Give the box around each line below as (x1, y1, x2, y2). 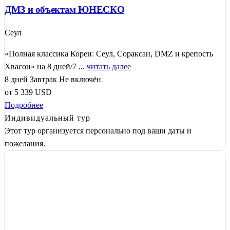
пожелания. (5, 139, 45, 148)
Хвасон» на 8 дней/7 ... (5, 62, 87, 71)
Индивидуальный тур (5, 113, 90, 123)
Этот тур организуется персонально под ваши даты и (5, 126, 191, 136)
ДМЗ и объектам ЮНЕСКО (5, 4, 125, 15)
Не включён (59, 75, 101, 84)
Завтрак (30, 75, 57, 84)
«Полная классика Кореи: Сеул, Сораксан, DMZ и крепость (5, 49, 213, 59)
